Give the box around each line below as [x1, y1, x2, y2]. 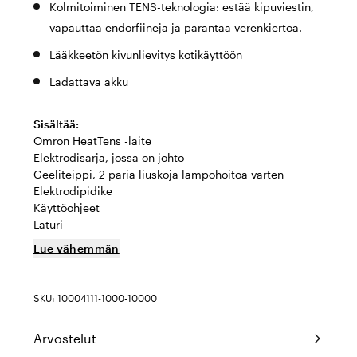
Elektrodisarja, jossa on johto [33, 151, 184, 164]
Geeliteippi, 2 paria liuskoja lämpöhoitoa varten [33, 167, 284, 181]
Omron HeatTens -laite [33, 134, 151, 147]
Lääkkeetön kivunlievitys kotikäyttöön [49, 48, 242, 61]
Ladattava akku [49, 75, 128, 88]
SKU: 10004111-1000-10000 [33, 292, 157, 304]
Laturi [33, 218, 63, 231]
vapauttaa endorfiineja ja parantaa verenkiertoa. [49, 21, 302, 34]
